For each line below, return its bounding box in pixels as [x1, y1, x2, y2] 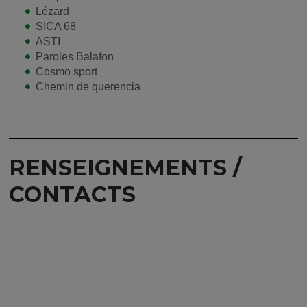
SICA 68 [36, 21, 76, 33]
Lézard [36, 5, 69, 18]
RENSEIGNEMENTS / [9, 154, 242, 182]
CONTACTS [9, 181, 136, 208]
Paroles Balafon [36, 51, 114, 63]
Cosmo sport [36, 66, 97, 78]
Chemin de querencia [36, 81, 140, 93]
